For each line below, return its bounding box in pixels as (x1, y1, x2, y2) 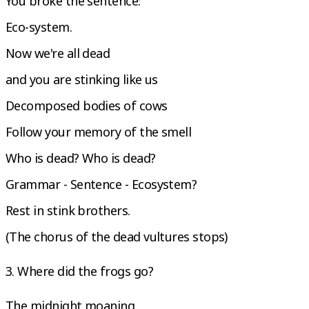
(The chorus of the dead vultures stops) (6, 228, 228, 245)
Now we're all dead (6, 44, 110, 61)
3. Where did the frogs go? (6, 262, 153, 279)
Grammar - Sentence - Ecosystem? (6, 175, 197, 192)
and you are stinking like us (6, 70, 158, 88)
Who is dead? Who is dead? (6, 149, 156, 166)
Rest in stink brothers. (6, 201, 130, 219)
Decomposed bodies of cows (6, 97, 168, 114)
